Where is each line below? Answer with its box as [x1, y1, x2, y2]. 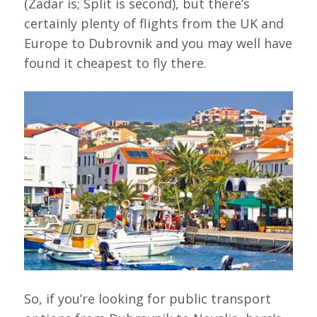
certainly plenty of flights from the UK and [23, 15, 284, 33]
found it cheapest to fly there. [23, 54, 207, 72]
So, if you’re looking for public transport [23, 289, 271, 307]
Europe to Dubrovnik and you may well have [23, 35, 292, 52]
